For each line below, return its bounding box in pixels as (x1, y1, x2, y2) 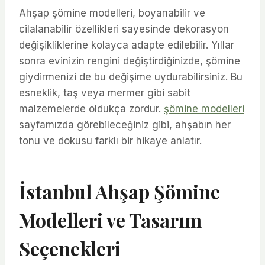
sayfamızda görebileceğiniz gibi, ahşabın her (19, 118, 231, 131)
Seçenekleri (19, 235, 121, 261)
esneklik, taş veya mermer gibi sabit (19, 86, 190, 99)
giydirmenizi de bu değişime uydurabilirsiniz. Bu (19, 70, 243, 83)
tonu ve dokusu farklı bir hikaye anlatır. (19, 134, 202, 147)
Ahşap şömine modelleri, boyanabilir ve (19, 7, 205, 19)
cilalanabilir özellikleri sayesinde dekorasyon (19, 22, 229, 35)
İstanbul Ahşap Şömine (19, 178, 220, 204)
